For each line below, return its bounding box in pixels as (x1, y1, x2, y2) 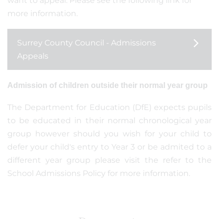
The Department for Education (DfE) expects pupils (7, 103, 212, 112)
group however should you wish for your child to (7, 129, 212, 138)
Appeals (17, 51, 48, 61)
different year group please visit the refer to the (7, 155, 212, 165)
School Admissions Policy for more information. (7, 169, 190, 178)
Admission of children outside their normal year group (7, 81, 208, 89)
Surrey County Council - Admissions (17, 38, 156, 47)
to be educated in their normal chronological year (7, 116, 212, 125)
